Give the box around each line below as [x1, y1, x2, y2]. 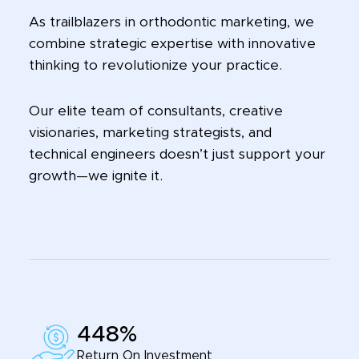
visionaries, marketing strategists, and [28, 125, 272, 139]
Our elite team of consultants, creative [28, 103, 283, 118]
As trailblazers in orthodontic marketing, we [28, 14, 314, 29]
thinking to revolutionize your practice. [28, 58, 282, 72]
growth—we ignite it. [28, 168, 163, 183]
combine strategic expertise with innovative [28, 36, 316, 50]
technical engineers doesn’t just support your [28, 147, 325, 161]
